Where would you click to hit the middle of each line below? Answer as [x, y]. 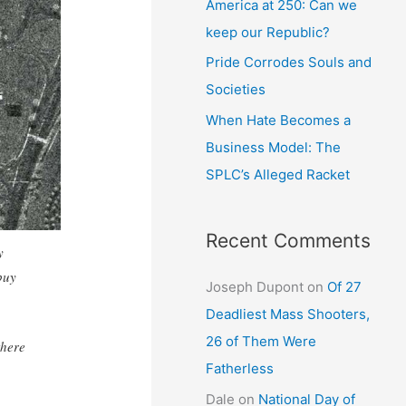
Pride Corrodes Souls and [289, 63]
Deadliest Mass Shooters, [288, 314]
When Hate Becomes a [279, 120]
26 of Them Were [261, 341]
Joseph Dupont [255, 287]
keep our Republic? [268, 32]
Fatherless [240, 368]
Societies [236, 90]
